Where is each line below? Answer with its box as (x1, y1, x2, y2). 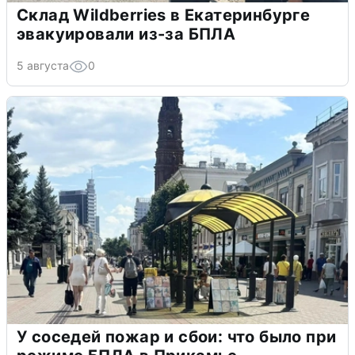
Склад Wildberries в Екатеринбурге (17, 5, 311, 25)
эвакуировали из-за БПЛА (17, 24, 236, 44)
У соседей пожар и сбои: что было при (17, 326, 337, 346)
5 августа (17, 58, 69, 72)
